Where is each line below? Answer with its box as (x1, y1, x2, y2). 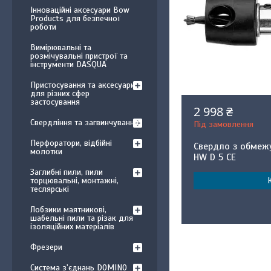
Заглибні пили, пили (30, 167, 103, 177)
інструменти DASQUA (30, 59, 106, 70)
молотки (30, 146, 62, 157)
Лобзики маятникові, (30, 204, 106, 215)
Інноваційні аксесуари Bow (30, 5, 129, 15)
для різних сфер (30, 88, 90, 99)
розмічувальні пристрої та (30, 51, 128, 61)
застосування (30, 97, 80, 107)
